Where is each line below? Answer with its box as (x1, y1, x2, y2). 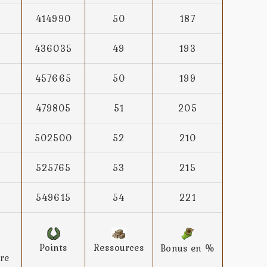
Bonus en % (160, 241, 215, 256)
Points (39, 240, 67, 255)
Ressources (94, 240, 144, 255)
